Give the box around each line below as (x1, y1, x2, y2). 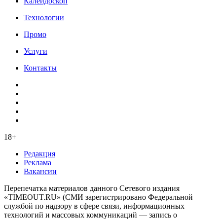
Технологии (24, 13, 64, 22)
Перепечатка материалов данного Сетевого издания (4, 184, 180, 193)
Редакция (24, 149, 55, 158)
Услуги (24, 47, 47, 56)
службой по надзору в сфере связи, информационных (4, 202, 184, 211)
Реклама (24, 158, 51, 167)
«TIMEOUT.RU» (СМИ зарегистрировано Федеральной (4, 193, 193, 202)
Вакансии (24, 167, 57, 176)
